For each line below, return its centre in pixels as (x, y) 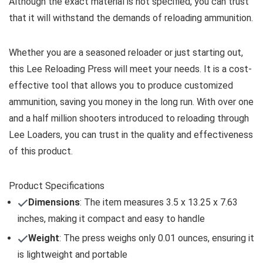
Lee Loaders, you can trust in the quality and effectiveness (131, 134)
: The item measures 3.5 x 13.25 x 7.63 (159, 202)
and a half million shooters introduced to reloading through (129, 118)
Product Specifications (57, 186)
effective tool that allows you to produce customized (121, 85)
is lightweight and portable (73, 254)
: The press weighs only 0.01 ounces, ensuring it (157, 238)
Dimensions (54, 202)
